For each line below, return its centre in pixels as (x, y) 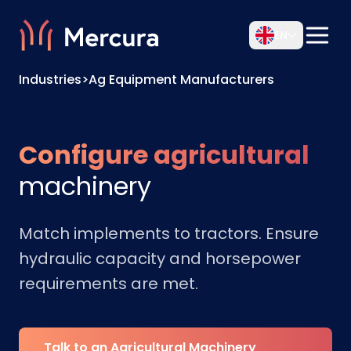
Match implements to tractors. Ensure (169, 233)
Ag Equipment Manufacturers (181, 80)
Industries (50, 80)
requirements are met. (109, 284)
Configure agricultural (164, 155)
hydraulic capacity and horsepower (160, 259)
